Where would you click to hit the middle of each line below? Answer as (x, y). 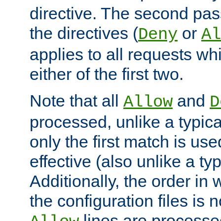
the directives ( (84, 33)
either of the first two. (107, 74)
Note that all (76, 100)
